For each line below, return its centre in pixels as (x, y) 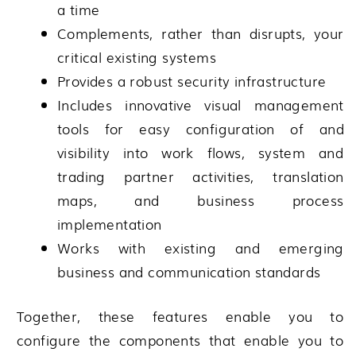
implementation (110, 224)
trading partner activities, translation (201, 176)
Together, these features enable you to (180, 315)
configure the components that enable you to (180, 339)
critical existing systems (137, 57)
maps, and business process (201, 200)
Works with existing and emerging (201, 248)
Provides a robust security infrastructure (192, 81)
